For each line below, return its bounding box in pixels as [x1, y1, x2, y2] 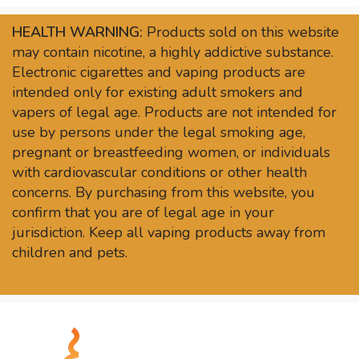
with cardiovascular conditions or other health [12, 163, 307, 182]
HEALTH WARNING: [12, 22, 143, 42]
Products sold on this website [143, 22, 339, 42]
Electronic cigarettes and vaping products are [12, 63, 305, 82]
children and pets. [12, 243, 127, 262]
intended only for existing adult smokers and [12, 83, 303, 102]
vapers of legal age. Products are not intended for [12, 103, 337, 122]
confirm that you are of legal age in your [12, 203, 274, 222]
